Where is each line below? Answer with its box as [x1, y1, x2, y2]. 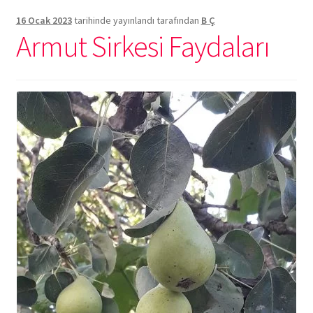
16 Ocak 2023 [15, 13, 72, 27]
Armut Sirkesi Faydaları [15, 27, 270, 64]
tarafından [156, 13, 201, 27]
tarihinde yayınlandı [71, 13, 154, 27]
